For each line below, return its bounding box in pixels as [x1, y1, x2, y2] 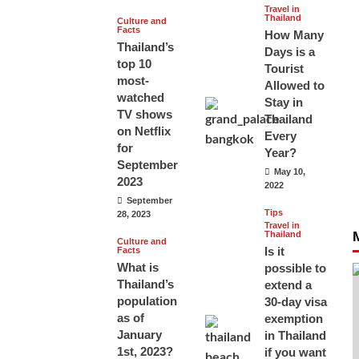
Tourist [264, 62, 304, 76]
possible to [264, 261, 326, 276]
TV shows [117, 107, 173, 122]
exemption [264, 312, 323, 326]
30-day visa [264, 295, 327, 309]
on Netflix [117, 124, 171, 139]
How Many [264, 28, 324, 42]
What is [117, 260, 159, 275]
